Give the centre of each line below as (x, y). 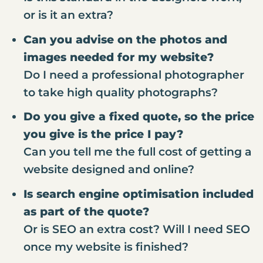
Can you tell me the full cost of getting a (137, 152)
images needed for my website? (118, 57)
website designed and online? (109, 169)
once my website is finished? (106, 246)
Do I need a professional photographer (134, 74)
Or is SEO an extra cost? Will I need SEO (136, 229)
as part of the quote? (86, 211)
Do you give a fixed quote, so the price (139, 117)
